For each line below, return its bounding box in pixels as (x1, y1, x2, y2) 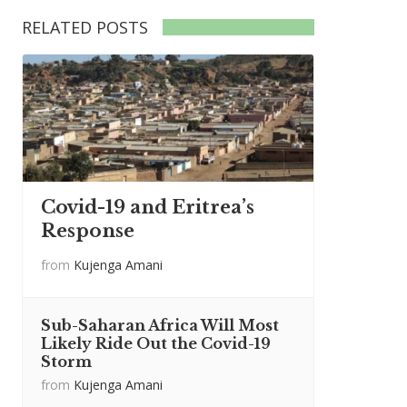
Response (41, 220, 134, 242)
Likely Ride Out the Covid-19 (41, 334, 271, 352)
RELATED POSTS (22, 16, 148, 38)
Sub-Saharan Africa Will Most (41, 316, 279, 334)
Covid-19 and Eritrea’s (41, 196, 254, 218)
